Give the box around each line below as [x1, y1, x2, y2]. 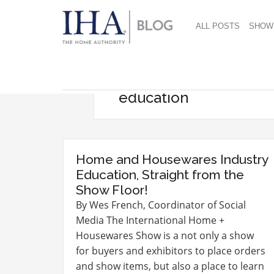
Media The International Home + [76, 213, 224, 227]
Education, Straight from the [76, 167, 244, 182]
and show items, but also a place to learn [76, 259, 264, 273]
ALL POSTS [196, 22, 240, 31]
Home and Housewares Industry [76, 152, 268, 167]
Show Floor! [76, 182, 148, 198]
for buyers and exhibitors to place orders [76, 244, 265, 257]
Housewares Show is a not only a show [76, 229, 254, 242]
